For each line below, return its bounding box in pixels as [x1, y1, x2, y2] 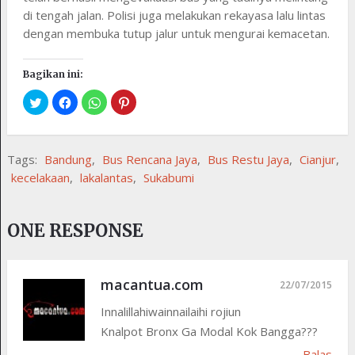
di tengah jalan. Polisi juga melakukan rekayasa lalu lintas [22, 7, 326, 24]
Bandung [44, 151, 92, 168]
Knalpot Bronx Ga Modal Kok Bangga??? [100, 323, 318, 340]
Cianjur [299, 151, 336, 168]
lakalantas [79, 170, 133, 186]
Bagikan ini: [22, 68, 83, 81]
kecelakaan [10, 170, 70, 186]
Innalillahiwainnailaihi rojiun [100, 303, 241, 320]
